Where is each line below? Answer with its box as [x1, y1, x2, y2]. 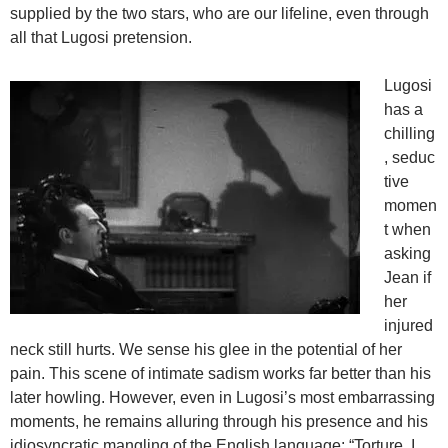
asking [384, 245, 431, 263]
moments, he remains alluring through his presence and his [10, 413, 428, 431]
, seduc [384, 149, 435, 167]
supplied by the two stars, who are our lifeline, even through [10, 5, 429, 23]
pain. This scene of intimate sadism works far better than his [10, 365, 431, 383]
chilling [384, 125, 435, 143]
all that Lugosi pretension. [10, 29, 192, 47]
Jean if [384, 269, 431, 287]
